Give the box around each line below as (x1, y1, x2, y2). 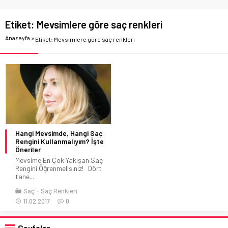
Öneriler (15, 145, 41, 154)
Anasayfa (5, 34, 30, 41)
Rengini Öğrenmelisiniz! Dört (15, 163, 102, 173)
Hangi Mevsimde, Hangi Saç (15, 128, 102, 137)
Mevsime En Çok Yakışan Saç (15, 155, 103, 164)
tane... (15, 172, 34, 181)
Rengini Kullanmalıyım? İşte (15, 136, 104, 146)
